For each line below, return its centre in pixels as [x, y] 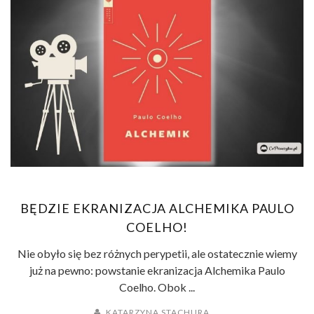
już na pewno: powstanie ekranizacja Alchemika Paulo [157, 271]
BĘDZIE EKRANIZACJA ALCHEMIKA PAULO [157, 209]
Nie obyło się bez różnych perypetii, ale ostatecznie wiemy [157, 254]
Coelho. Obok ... [157, 287]
